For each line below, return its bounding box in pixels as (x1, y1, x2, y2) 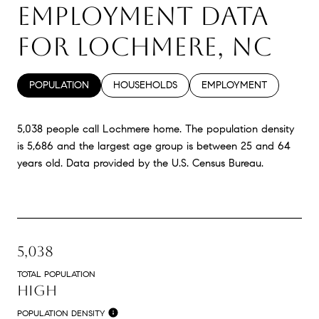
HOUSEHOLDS (113, 79, 177, 92)
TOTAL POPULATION (17, 268, 95, 280)
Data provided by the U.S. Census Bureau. (63, 157, 263, 170)
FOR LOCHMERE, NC (17, 32, 272, 62)
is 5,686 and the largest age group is (17, 140, 197, 153)
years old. (17, 157, 63, 170)
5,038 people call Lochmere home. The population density (17, 122, 294, 136)
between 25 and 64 (197, 140, 291, 153)
